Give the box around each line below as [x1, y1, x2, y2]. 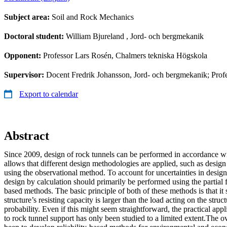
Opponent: [4, 51, 43, 60]
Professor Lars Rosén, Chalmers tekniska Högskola [43, 51, 207, 60]
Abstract [4, 129, 49, 142]
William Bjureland [66, 31, 124, 41]
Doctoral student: [4, 31, 66, 41]
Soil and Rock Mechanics [52, 12, 134, 21]
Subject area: [4, 12, 52, 21]
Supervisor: [4, 70, 46, 79]
